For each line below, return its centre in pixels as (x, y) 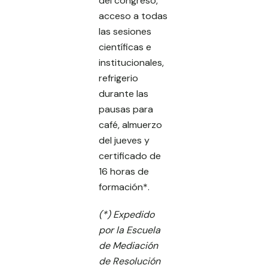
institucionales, (131, 63)
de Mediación (128, 246)
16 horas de (124, 171)
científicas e (125, 47)
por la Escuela (130, 230)
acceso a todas (133, 16)
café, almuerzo (130, 125)
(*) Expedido (127, 214)
